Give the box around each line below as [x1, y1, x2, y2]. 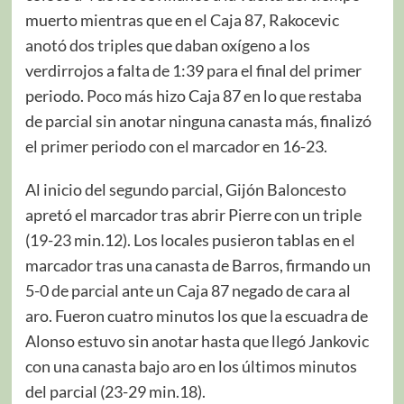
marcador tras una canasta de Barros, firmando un [24, 254, 371, 275]
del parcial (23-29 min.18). [24, 381, 206, 401]
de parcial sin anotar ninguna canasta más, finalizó [24, 110, 372, 131]
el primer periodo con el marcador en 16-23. [24, 135, 327, 156]
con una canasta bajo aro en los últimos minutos [24, 355, 357, 376]
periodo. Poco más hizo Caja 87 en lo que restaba [24, 85, 362, 106]
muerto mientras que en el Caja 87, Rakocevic [24, 9, 339, 30]
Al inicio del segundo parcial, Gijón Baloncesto [24, 179, 346, 199]
